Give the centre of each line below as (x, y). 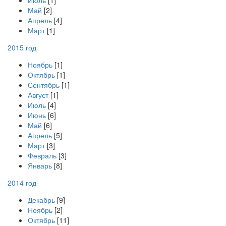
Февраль (42, 155)
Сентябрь (44, 85)
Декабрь (41, 200)
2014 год (22, 183)
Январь (40, 165)
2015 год (22, 47)
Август (38, 95)
